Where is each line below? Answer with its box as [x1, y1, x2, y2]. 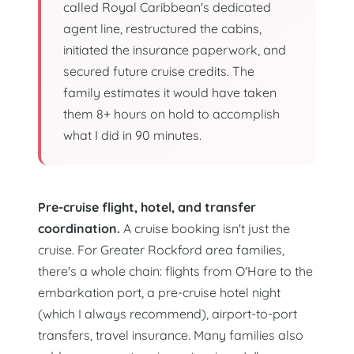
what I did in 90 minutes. [63, 126, 201, 143]
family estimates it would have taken [63, 84, 277, 100]
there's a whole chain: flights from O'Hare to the [38, 262, 313, 279]
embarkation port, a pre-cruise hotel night [38, 284, 281, 300]
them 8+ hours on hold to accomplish [63, 105, 280, 122]
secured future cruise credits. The [63, 62, 254, 79]
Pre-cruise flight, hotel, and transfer [38, 198, 256, 215]
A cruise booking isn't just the [120, 220, 290, 236]
